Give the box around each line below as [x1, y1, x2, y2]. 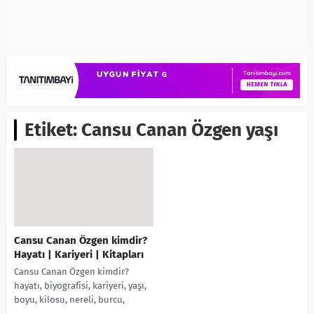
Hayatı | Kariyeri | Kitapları [14, 248, 144, 261]
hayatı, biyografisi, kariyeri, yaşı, [14, 280, 146, 292]
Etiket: [25, 119, 81, 142]
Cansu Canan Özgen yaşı [81, 119, 278, 142]
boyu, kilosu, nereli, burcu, [14, 294, 125, 306]
